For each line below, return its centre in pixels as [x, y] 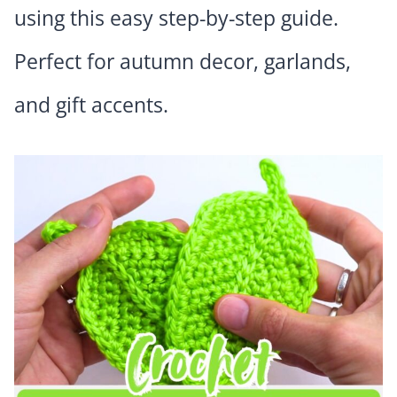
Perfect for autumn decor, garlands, [183, 61]
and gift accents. [91, 104]
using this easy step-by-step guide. [176, 17]
